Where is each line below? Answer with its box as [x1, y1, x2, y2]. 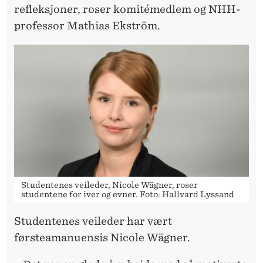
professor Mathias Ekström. [14, 19, 160, 32]
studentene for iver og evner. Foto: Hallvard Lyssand [21, 190, 234, 200]
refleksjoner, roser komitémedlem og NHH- [14, 3, 241, 16]
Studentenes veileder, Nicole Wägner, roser [21, 180, 198, 190]
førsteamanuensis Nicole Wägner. [14, 231, 193, 244]
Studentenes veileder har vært [14, 215, 172, 228]
